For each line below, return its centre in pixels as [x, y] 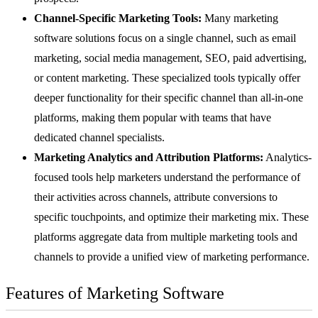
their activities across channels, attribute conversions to [156, 197]
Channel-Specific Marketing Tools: [118, 18]
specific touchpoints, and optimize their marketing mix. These [171, 216]
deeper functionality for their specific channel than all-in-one [169, 97]
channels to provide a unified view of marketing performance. [173, 256]
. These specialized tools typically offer [213, 77]
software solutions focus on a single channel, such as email [165, 38]
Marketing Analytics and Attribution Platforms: [149, 157]
